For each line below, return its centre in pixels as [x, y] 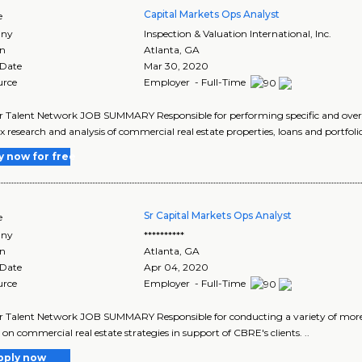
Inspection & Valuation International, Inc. [238, 33]
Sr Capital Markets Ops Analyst [218, 215]
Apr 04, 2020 [177, 267]
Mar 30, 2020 [177, 65]
